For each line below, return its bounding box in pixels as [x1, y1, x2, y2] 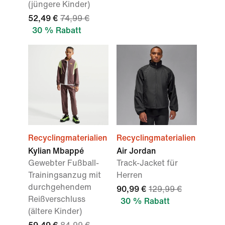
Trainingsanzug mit [28, 171, 101, 179]
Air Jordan [117, 147, 156, 155]
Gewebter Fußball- [28, 159, 99, 167]
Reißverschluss [28, 195, 85, 203]
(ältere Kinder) [28, 207, 82, 215]
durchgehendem [28, 183, 91, 191]
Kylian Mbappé [28, 147, 84, 155]
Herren [117, 171, 143, 179]
